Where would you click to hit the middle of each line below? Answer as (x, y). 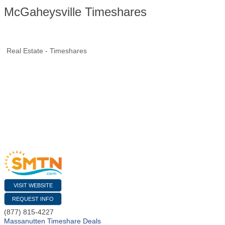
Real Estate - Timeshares (47, 51)
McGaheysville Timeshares (75, 12)
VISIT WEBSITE (33, 185)
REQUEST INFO (33, 199)
